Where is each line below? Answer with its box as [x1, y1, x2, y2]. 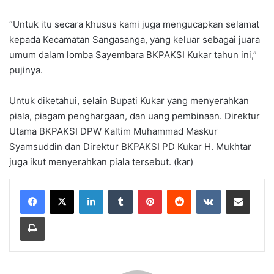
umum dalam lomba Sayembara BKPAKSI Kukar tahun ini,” [9, 49, 257, 61]
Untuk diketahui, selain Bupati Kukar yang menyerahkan [9, 95, 249, 107]
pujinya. [9, 64, 43, 76]
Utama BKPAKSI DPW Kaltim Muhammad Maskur [9, 125, 218, 138]
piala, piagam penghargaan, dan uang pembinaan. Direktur [9, 110, 260, 122]
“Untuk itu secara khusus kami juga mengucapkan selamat [9, 18, 259, 31]
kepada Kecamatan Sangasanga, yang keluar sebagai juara [9, 34, 260, 46]
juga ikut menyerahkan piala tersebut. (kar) [9, 156, 193, 168]
